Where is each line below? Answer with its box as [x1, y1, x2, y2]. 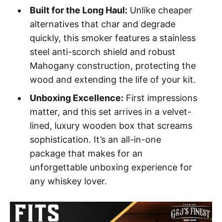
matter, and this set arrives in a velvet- [29, 106, 191, 117]
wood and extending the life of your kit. [29, 74, 196, 85]
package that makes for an [29, 148, 143, 159]
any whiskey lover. [29, 175, 107, 186]
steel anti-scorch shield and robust [29, 46, 175, 57]
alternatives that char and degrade [29, 18, 175, 29]
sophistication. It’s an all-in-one [29, 134, 161, 145]
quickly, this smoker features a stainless [29, 32, 196, 43]
